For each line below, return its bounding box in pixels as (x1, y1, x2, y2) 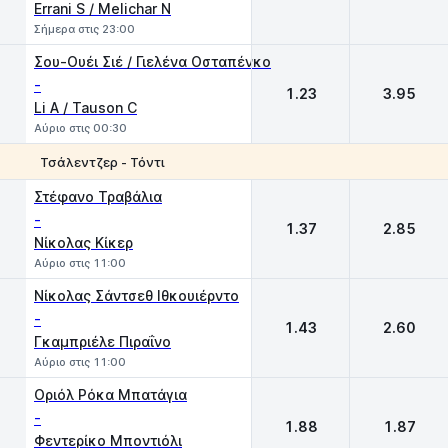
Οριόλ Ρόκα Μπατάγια (34, 386, 187, 403)
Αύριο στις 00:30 (34, 121, 127, 135)
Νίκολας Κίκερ (34, 234, 133, 251)
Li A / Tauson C (34, 99, 137, 116)
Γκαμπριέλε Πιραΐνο (34, 333, 171, 350)
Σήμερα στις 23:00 (34, 22, 135, 36)
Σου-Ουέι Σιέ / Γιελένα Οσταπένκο (34, 53, 271, 70)
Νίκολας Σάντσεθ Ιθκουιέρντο (34, 287, 239, 304)
